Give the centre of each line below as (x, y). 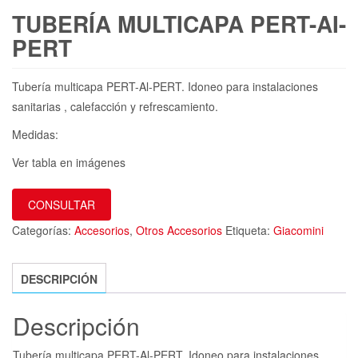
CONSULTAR (62, 205)
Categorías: (43, 231)
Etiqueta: (249, 231)
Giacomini (298, 231)
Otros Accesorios (179, 231)
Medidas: (35, 135)
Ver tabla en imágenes (69, 163)
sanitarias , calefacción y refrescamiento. (115, 107)
